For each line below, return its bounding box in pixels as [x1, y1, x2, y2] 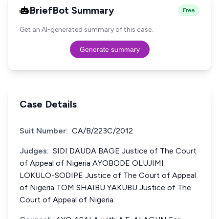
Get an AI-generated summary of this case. [20, 25, 153, 34]
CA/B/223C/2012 [72, 126, 133, 135]
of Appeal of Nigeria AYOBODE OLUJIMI [20, 158, 164, 168]
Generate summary [79, 45, 140, 53]
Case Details [20, 98, 77, 110]
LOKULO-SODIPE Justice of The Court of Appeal [20, 171, 196, 180]
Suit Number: [20, 126, 68, 135]
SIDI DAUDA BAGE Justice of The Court [53, 146, 197, 155]
